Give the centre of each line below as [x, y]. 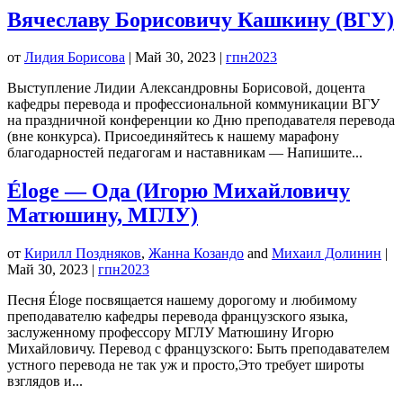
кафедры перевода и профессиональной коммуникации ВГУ [193, 104]
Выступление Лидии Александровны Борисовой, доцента [186, 88]
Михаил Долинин [327, 254]
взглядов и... [45, 381]
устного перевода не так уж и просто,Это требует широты [186, 365]
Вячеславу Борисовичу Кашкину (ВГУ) [201, 19]
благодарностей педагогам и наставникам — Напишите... [185, 153]
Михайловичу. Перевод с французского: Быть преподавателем [198, 349]
